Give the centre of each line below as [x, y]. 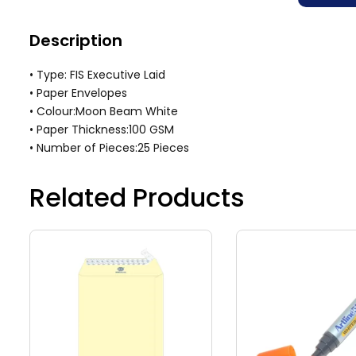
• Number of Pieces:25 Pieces [109, 147]
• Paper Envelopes [78, 93]
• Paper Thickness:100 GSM [102, 129]
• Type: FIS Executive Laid [97, 74]
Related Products [137, 197]
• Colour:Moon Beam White [104, 111]
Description [76, 40]
